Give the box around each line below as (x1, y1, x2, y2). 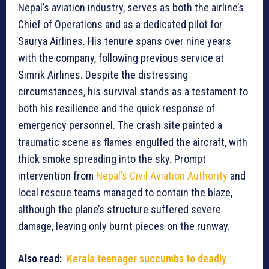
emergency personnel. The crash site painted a (18, 118, 222, 131)
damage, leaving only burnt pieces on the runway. (18, 219, 230, 232)
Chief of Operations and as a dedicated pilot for (18, 17, 223, 31)
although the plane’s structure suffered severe (18, 202, 221, 216)
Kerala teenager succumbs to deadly (67, 252, 226, 265)
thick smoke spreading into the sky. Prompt (18, 152, 206, 165)
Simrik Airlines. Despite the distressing (18, 68, 188, 81)
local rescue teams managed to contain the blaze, (18, 186, 232, 199)
